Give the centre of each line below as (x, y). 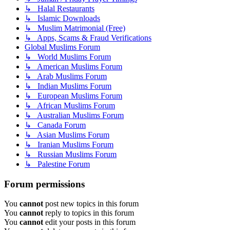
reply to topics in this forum (89, 213)
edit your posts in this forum (89, 222)
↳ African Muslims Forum (70, 105)
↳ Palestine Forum (57, 164)
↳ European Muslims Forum (73, 95)
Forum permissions (44, 184)
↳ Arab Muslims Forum (66, 76)
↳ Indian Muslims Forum (68, 86)
